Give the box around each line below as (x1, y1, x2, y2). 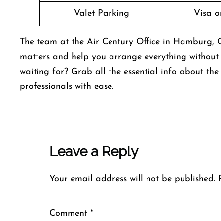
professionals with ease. (20, 82, 113, 91)
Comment (49, 209, 90, 218)
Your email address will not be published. (49, 174, 215, 184)
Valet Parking (74, 9, 129, 18)
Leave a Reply (49, 144, 138, 160)
